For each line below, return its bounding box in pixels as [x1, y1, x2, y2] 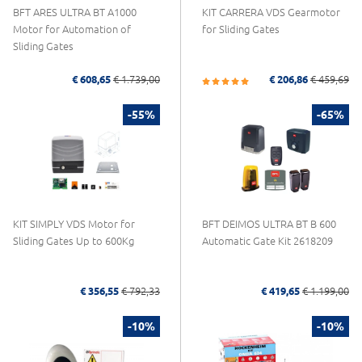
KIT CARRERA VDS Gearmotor [202, 6, 340, 19]
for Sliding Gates [202, 23, 280, 36]
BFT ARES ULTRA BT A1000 [13, 6, 137, 19]
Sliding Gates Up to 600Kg [13, 235, 134, 247]
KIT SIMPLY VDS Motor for [13, 218, 135, 230]
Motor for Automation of [13, 23, 131, 36]
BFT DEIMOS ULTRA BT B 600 [202, 218, 336, 230]
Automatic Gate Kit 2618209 [202, 235, 333, 247]
